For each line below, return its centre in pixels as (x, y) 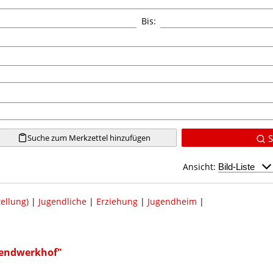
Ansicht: (200, 166)
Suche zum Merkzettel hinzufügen (89, 137)
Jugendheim (172, 201)
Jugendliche (62, 201)
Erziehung (117, 201)
